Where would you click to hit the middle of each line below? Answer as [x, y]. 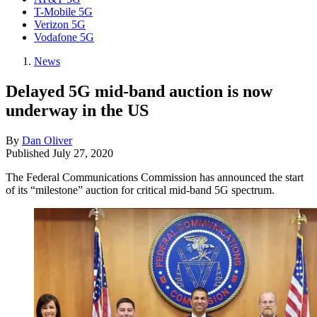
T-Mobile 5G [63, 12]
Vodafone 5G [64, 37]
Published [29, 153]
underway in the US [77, 110]
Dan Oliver [47, 140]
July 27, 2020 [83, 153]
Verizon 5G [60, 24]
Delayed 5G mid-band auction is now [139, 91]
